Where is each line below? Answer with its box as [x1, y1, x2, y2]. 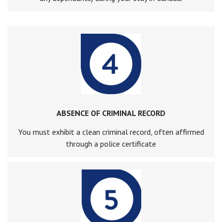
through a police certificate [66, 139, 156, 149]
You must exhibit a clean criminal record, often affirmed [18, 127, 204, 137]
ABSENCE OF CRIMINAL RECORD [56, 108, 166, 118]
